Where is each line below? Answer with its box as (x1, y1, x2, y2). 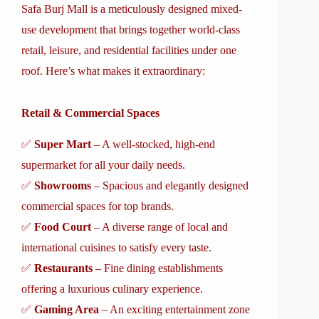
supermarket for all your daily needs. (21, 159, 185, 171)
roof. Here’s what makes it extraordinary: (21, 65, 205, 77)
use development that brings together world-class (21, 23, 240, 36)
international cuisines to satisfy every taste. (21, 241, 211, 253)
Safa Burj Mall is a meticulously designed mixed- (21, 3, 242, 15)
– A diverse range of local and (91, 221, 228, 233)
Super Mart (34, 138, 91, 150)
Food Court (34, 221, 91, 233)
